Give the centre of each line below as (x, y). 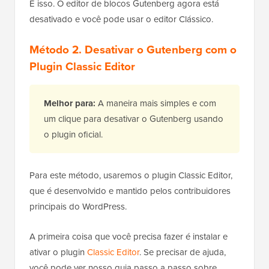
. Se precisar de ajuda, (183, 252)
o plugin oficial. (73, 134)
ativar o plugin (58, 252)
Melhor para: (71, 103)
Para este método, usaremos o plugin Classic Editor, (131, 175)
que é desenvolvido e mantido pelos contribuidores (130, 191)
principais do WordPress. (78, 206)
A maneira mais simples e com (157, 103)
